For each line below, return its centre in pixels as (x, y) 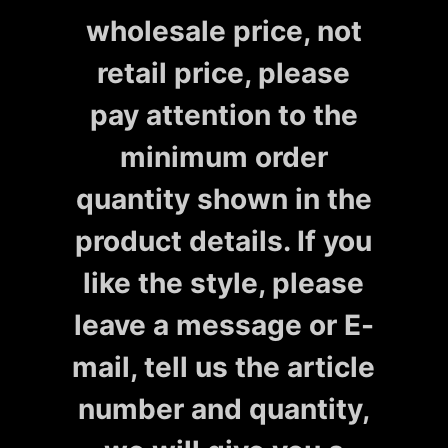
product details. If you (224, 240)
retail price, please (224, 72)
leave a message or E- (223, 324)
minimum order (223, 156)
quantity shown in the (223, 198)
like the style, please (224, 282)
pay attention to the (223, 114)
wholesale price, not (223, 30)
